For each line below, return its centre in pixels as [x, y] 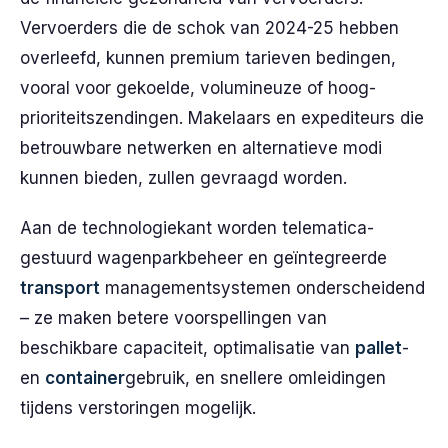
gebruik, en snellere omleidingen [255, 378]
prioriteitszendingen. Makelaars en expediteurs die [222, 118]
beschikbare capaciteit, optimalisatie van [187, 348]
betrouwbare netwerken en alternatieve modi [201, 148]
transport [60, 288]
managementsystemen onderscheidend [262, 288]
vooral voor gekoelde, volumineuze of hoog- [198, 88]
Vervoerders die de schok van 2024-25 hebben [209, 28]
